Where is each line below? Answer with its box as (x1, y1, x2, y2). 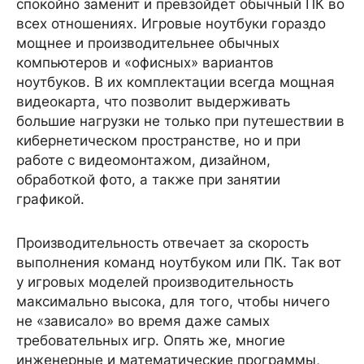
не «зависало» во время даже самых (16, 313, 270, 329)
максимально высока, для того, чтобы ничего (16, 293, 330, 310)
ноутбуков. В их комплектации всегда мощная (16, 74, 335, 90)
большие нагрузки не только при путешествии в (16, 113, 344, 129)
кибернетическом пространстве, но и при (16, 132, 301, 149)
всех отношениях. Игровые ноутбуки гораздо (16, 15, 326, 32)
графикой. (16, 191, 84, 207)
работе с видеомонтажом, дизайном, (16, 152, 271, 168)
